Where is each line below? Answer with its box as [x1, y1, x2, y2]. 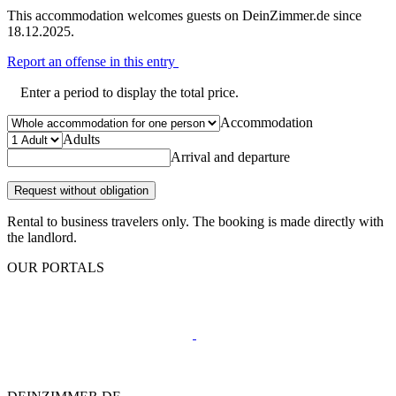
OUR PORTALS [7, 259, 104, 275]
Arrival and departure [171, 148, 290, 164]
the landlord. [7, 229, 77, 245]
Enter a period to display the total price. [20, 84, 239, 100]
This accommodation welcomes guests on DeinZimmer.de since [7, 7, 362, 23]
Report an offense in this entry [7, 53, 179, 69]
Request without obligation [14, 183, 148, 197]
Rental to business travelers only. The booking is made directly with [7, 213, 384, 229]
